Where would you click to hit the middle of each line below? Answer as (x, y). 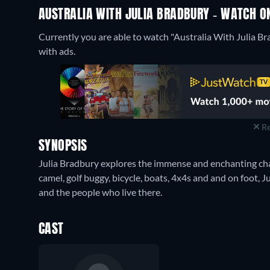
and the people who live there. (100, 192)
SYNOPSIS (63, 146)
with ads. (57, 51)
